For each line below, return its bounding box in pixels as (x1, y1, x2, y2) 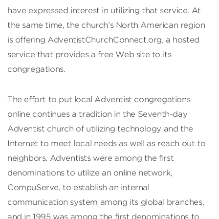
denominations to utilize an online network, (7, 168, 173, 177)
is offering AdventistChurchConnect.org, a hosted (7, 35, 199, 44)
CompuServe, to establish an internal (7, 182, 150, 192)
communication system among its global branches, (7, 197, 204, 207)
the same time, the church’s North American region (7, 20, 205, 30)
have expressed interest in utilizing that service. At (7, 5, 201, 15)
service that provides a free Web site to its (7, 49, 172, 59)
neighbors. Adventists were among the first (7, 153, 174, 163)
